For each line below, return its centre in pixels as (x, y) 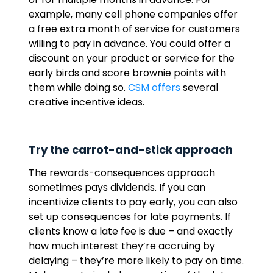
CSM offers (154, 87)
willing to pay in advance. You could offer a (129, 44)
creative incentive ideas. (87, 102)
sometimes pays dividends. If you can (117, 187)
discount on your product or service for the (131, 58)
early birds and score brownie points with (127, 73)
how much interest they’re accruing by (122, 246)
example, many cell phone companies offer (133, 14)
